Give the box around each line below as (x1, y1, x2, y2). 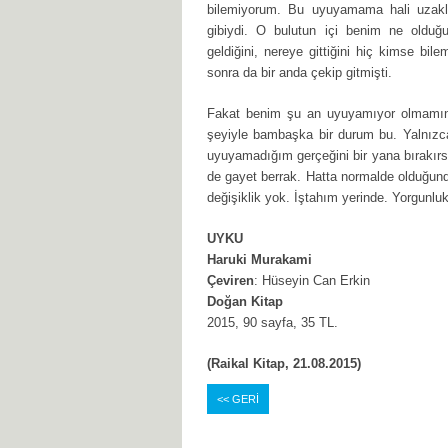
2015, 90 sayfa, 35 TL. (207, 315, 338, 330)
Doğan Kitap (207, 294, 283, 309)
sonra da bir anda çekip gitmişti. (207, 65, 392, 80)
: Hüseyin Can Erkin (254, 273, 370, 288)
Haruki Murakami (207, 252, 312, 267)
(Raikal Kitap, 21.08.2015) (207, 356, 361, 371)
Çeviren (207, 273, 254, 288)
